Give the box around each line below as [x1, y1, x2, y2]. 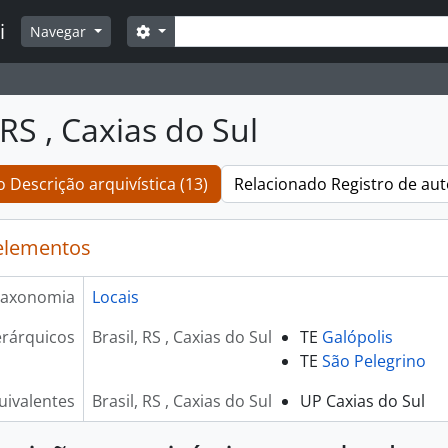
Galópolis [321, 326, 393, 348]
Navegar [30, 22, 90, 41]
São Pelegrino [321, 350, 426, 372]
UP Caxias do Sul [299, 390, 425, 412]
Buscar [125, 12, 214, 50]
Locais [91, 286, 139, 308]
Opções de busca [152, 21, 268, 40]
